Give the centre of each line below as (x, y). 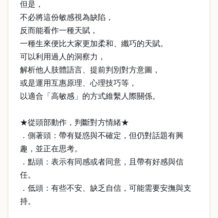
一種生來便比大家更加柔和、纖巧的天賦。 (94, 44)
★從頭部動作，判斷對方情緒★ (74, 122)
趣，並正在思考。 (51, 149)
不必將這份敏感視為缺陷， (67, 17)
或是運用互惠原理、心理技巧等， (78, 83)
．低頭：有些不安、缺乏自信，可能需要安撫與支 (106, 188)
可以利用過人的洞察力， (63, 57)
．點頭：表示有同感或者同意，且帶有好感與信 (102, 162)
